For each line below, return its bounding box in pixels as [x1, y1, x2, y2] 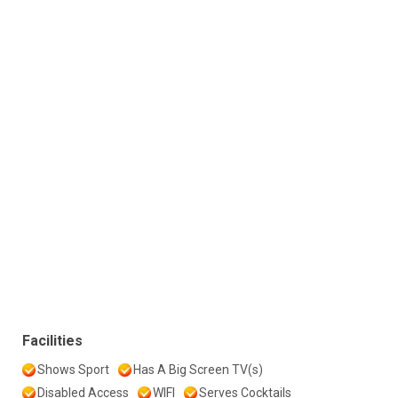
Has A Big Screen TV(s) [133, 362, 263, 377]
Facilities [22, 331, 83, 349]
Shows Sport [37, 362, 109, 377]
